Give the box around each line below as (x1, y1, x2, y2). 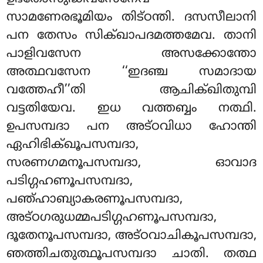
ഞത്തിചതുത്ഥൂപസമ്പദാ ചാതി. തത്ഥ (6, 246, 257, 262)
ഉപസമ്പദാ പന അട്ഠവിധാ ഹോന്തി (6, 119, 257, 134)
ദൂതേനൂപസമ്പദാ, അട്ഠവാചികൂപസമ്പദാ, (6, 228, 257, 244)
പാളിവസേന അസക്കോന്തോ (6, 46, 257, 62)
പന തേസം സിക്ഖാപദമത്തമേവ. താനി (6, 28, 257, 43)
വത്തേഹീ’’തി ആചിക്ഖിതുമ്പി (6, 82, 257, 98)
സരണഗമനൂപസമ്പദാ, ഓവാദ (6, 155, 257, 171)
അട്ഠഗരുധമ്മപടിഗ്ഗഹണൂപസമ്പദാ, (6, 210, 217, 225)
